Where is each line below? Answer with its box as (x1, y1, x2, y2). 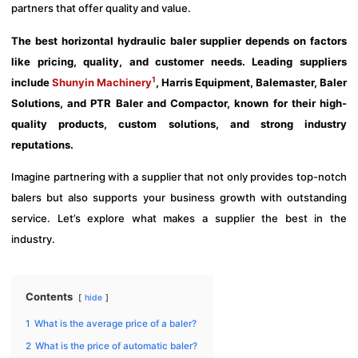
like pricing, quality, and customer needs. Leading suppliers (11, 54, 347, 68)
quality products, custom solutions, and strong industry (11, 117, 347, 130)
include (11, 75, 52, 89)
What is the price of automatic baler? (35, 340, 197, 352)
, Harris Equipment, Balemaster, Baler (156, 75, 347, 89)
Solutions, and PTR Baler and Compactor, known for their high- (11, 96, 347, 109)
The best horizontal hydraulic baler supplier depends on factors (11, 34, 347, 47)
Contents (26, 290, 73, 304)
